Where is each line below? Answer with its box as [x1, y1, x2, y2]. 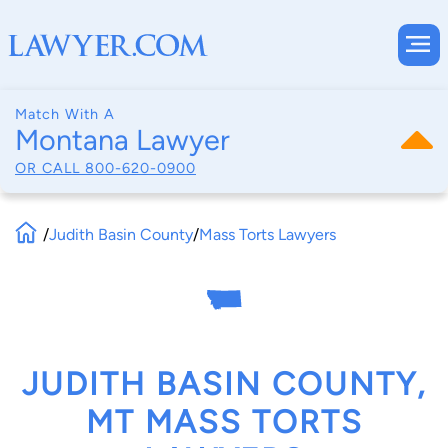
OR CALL [15, 158, 85, 177]
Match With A [15, 105, 115, 123]
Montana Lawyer [15, 123, 230, 157]
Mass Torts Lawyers [199, 224, 337, 244]
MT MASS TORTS [85, 403, 363, 442]
